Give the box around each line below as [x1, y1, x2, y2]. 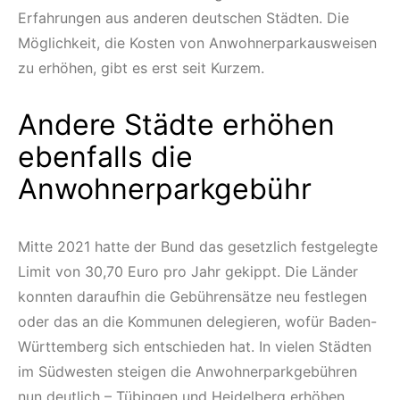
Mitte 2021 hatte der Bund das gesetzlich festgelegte [18, 237, 378, 256]
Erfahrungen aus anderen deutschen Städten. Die [18, 9, 349, 28]
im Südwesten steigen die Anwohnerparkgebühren [18, 362, 357, 381]
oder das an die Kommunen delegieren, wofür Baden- [18, 312, 377, 331]
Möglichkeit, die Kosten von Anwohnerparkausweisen [18, 34, 377, 53]
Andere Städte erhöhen [18, 107, 335, 143]
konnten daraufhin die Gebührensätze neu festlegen [18, 287, 367, 306]
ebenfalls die [18, 139, 193, 175]
